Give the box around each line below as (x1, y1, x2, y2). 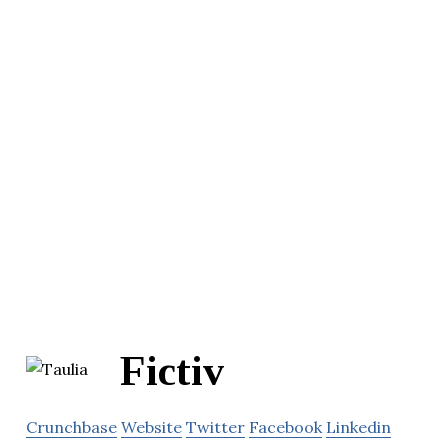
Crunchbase (26, 417, 117, 438)
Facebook (249, 417, 322, 438)
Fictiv (120, 348, 224, 395)
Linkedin (326, 417, 391, 438)
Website (121, 417, 182, 438)
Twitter (186, 417, 245, 438)
